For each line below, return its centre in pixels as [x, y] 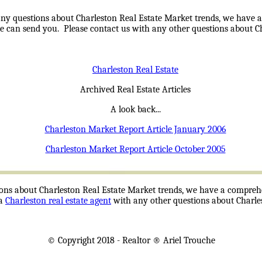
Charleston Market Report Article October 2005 [135, 149]
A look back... [135, 109]
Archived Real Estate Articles [135, 89]
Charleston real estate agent [58, 200]
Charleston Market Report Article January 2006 [135, 129]
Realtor [136, 240]
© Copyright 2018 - [85, 240]
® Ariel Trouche [182, 240]
